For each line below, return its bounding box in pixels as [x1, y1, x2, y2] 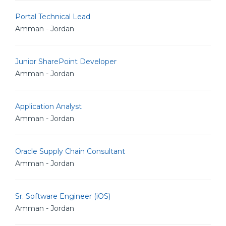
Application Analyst [15, 102, 82, 111]
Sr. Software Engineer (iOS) [15, 192, 110, 201]
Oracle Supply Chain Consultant [15, 147, 125, 156]
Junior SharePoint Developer [15, 57, 117, 66]
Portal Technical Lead [15, 12, 90, 21]
